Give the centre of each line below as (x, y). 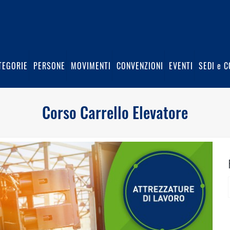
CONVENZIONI (140, 65)
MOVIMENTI (91, 65)
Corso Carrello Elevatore (115, 112)
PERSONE (49, 65)
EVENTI (181, 65)
